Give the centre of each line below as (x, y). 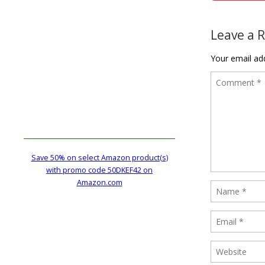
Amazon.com (99, 182)
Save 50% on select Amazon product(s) (99, 157)
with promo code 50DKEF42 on (99, 170)
